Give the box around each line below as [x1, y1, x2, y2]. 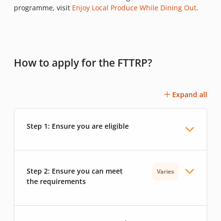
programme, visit [14, 2, 72, 12]
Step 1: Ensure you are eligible [27, 121, 129, 131]
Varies [157, 167, 174, 176]
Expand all [172, 89, 207, 99]
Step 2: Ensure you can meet [27, 166, 123, 176]
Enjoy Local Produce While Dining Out [72, 2, 196, 12]
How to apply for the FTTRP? [14, 55, 152, 70]
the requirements [27, 176, 86, 186]
